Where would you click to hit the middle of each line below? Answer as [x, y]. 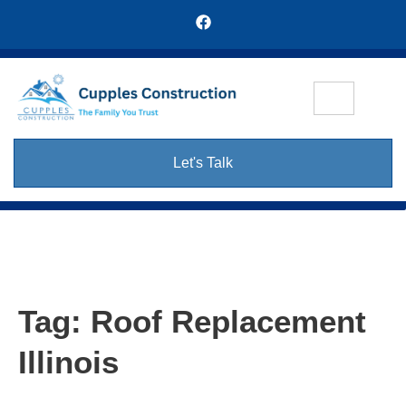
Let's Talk [203, 163]
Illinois [68, 362]
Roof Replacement [228, 322]
